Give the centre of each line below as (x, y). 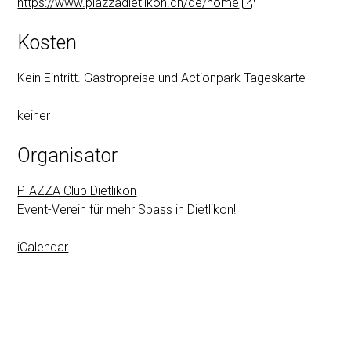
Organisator (68, 156)
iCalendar (43, 247)
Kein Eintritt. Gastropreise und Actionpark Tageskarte (162, 78)
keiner (34, 116)
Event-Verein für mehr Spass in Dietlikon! (127, 209)
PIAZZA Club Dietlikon (77, 190)
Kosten (47, 43)
